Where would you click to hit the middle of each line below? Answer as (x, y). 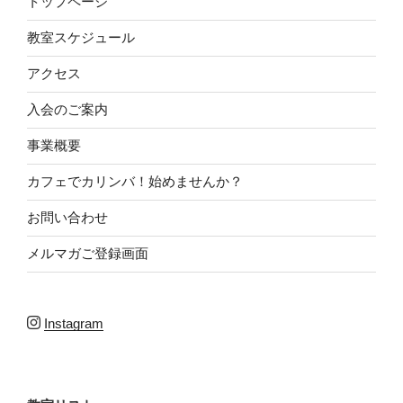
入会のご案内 (67, 110)
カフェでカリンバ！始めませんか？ (135, 182)
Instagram (74, 323)
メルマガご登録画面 (88, 254)
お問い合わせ (67, 218)
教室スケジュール (81, 38)
